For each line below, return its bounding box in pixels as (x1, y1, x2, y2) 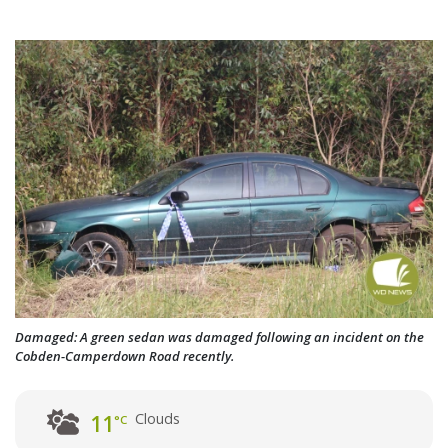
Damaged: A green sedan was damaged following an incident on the (15, 328, 424, 347)
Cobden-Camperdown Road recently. (15, 347, 234, 366)
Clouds (135, 409, 181, 429)
